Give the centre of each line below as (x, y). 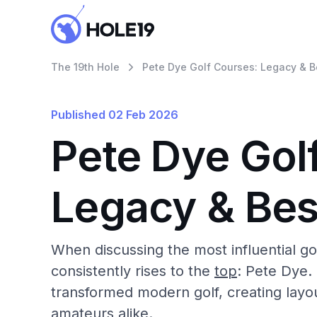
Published (78, 115)
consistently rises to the (133, 271)
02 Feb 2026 (143, 115)
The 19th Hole (85, 67)
